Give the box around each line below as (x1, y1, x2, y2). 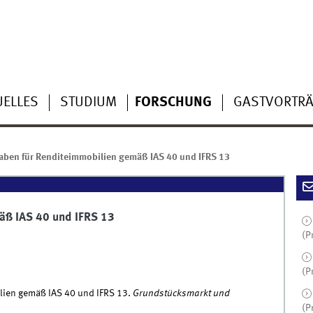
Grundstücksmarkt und (132, 289, 230, 299)
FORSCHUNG (134, 95, 212, 110)
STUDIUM (59, 95, 117, 110)
